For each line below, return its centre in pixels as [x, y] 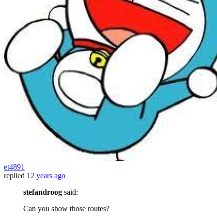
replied [14, 176]
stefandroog [43, 192]
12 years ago [46, 176]
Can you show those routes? [66, 209]
